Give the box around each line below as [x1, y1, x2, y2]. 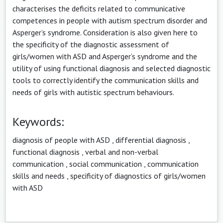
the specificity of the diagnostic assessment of [12, 39, 169, 49]
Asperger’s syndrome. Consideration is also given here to [12, 27, 198, 37]
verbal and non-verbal [85, 146, 158, 157]
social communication [69, 158, 142, 169]
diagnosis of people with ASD [12, 134, 110, 145]
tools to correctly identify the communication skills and [12, 75, 199, 85]
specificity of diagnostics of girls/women [70, 170, 206, 181]
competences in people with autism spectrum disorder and [12, 15, 207, 25]
